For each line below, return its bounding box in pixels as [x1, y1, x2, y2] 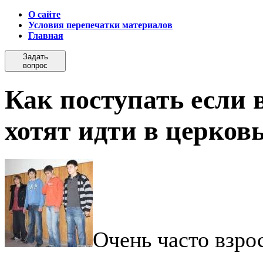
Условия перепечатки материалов [28, 20, 173, 30]
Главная [28, 31, 63, 41]
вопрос [23, 61, 48, 70]
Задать [22, 52, 48, 61]
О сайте [28, 9, 60, 19]
